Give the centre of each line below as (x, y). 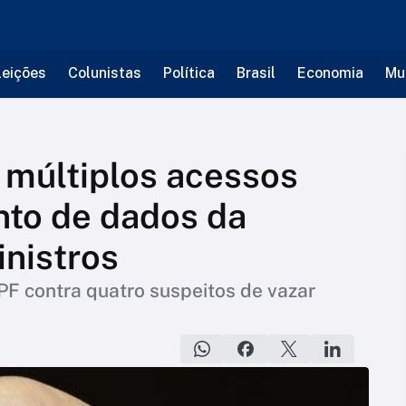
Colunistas (104, 73)
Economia (330, 73)
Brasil (256, 73)
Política (188, 73)
